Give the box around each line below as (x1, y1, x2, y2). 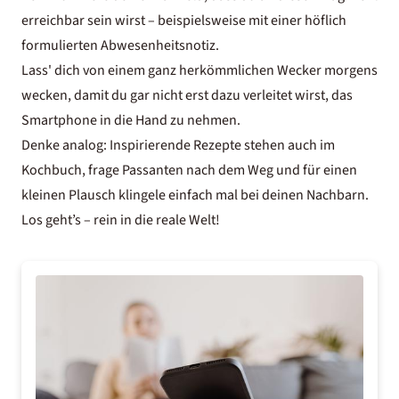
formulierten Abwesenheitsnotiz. (21, 36, 219, 55)
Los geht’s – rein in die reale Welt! (21, 210, 220, 230)
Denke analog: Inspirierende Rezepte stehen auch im (21, 135, 335, 155)
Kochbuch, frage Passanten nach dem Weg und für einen (21, 160, 357, 180)
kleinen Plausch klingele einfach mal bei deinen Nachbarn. (21, 185, 369, 205)
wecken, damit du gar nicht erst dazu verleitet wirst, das (21, 85, 353, 105)
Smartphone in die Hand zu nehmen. (21, 110, 240, 130)
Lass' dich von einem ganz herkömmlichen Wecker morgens (21, 61, 378, 80)
